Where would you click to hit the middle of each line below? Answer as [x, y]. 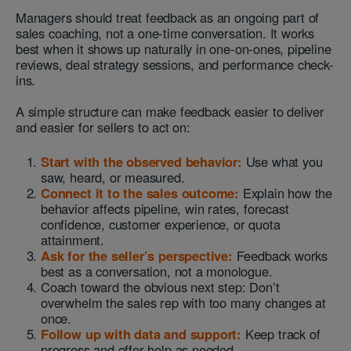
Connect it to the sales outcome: [140, 193]
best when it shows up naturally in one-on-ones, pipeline [174, 49]
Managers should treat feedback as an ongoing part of [168, 18]
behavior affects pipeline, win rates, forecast [165, 209]
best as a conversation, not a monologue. [157, 271]
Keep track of [281, 334]
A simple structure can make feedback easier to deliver [170, 112]
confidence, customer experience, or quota [161, 224]
